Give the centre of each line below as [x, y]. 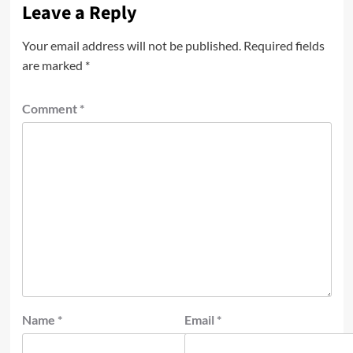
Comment [50, 109]
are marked [53, 65]
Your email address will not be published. [131, 46]
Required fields [284, 46]
